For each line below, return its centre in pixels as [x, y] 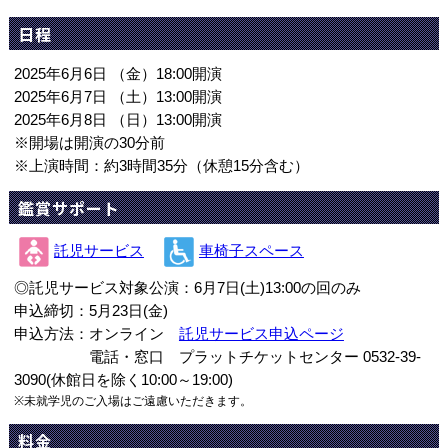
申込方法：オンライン [96, 334]
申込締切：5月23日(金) [90, 311]
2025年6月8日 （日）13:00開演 [117, 120]
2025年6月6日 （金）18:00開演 [117, 74]
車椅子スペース [251, 251]
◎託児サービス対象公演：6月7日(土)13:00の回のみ [187, 288]
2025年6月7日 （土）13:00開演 [117, 97]
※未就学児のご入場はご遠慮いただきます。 [132, 401]
